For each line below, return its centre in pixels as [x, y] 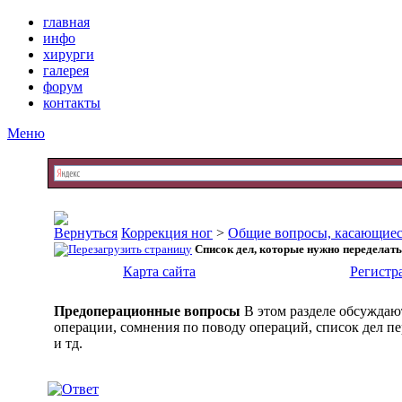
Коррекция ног [167, 233]
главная [66, 22]
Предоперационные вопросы [147, 311]
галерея [66, 70]
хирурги [69, 54]
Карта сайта [159, 271]
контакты [72, 103]
